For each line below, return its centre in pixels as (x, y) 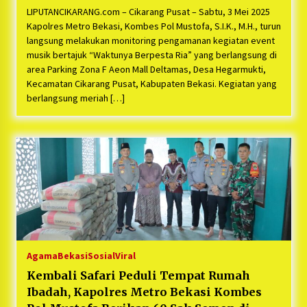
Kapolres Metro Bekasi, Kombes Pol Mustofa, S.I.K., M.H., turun (153, 26)
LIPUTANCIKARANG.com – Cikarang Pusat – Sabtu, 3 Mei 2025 (148, 12)
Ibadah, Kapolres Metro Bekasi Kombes (144, 292)
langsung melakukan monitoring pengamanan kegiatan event (150, 41)
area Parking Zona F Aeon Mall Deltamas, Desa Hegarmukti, (146, 70)
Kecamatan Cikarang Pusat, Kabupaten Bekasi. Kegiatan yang (151, 84)
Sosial (101, 256)
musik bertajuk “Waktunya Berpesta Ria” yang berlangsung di (151, 55)
